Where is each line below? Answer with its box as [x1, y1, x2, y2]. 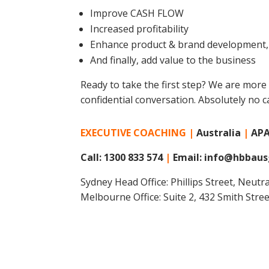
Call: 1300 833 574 [80, 150, 166, 164]
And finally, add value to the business [90, 53, 256, 67]
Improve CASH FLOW [90, 7, 184, 20]
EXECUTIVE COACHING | [80, 125, 197, 139]
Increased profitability [90, 22, 189, 36]
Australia [196, 125, 244, 139]
